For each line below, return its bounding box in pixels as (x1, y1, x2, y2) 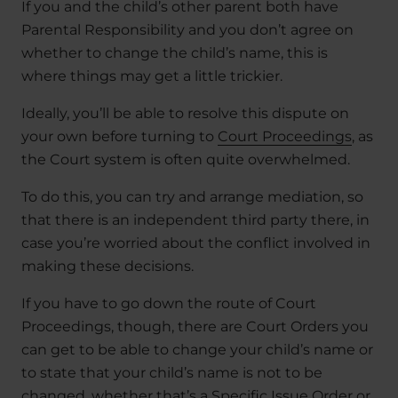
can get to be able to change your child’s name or (21, 341, 373, 359)
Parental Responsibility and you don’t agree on (21, 21, 354, 39)
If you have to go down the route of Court (21, 295, 316, 313)
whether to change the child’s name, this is (21, 44, 328, 62)
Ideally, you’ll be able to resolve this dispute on (21, 105, 349, 123)
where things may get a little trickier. (21, 68, 283, 85)
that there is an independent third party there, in (21, 211, 370, 229)
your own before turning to (21, 128, 218, 146)
